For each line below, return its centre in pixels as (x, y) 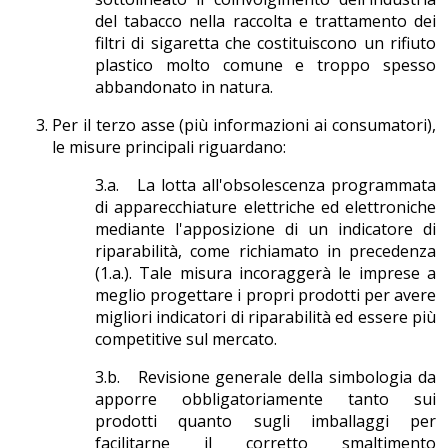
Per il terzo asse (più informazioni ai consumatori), (244, 125)
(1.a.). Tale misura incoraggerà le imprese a (265, 273)
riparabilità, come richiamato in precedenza (265, 251)
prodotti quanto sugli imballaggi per (265, 421)
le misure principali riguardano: (169, 147)
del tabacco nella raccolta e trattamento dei (265, 21)
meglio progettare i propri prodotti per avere (265, 295)
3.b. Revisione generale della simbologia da (265, 377)
